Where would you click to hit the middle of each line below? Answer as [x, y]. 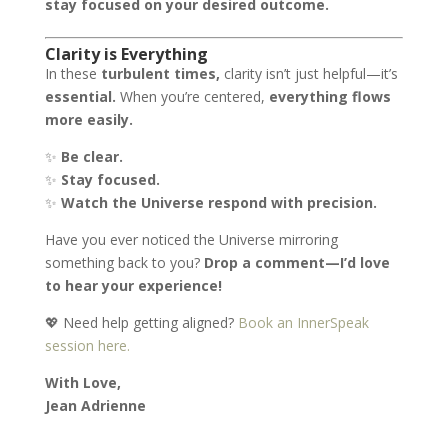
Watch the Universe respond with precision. [218, 202]
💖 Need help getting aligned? [141, 322]
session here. [87, 345]
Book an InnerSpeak [303, 322]
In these [72, 73]
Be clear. [91, 156]
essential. [80, 96]
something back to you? [124, 262]
